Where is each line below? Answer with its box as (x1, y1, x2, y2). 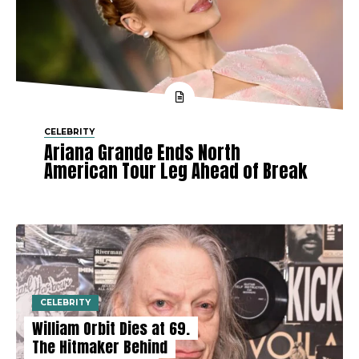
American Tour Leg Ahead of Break (44, 158, 307, 185)
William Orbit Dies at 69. (32, 316, 190, 340)
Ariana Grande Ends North (44, 139, 240, 167)
